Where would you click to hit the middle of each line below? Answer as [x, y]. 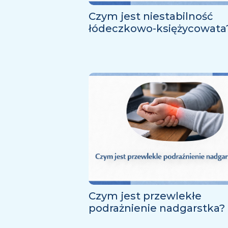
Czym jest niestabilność [150, 16]
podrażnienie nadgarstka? [156, 208]
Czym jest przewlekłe [145, 196]
